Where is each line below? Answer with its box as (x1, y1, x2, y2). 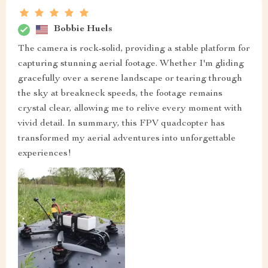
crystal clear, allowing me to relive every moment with (18, 103, 242, 114)
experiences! (18, 148, 71, 159)
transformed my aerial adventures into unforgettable (18, 133, 236, 144)
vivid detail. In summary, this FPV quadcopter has (18, 118, 225, 129)
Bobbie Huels (54, 25, 112, 35)
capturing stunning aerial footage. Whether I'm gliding (18, 59, 244, 69)
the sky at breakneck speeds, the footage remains (18, 89, 223, 99)
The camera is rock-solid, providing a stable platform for (18, 44, 250, 54)
